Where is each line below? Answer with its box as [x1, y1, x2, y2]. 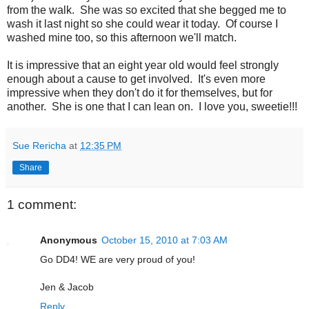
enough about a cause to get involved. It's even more [7, 72, 266, 85]
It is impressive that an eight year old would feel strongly [7, 59, 279, 71]
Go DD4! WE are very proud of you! [40, 254, 195, 266]
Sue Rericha [12, 139, 66, 151]
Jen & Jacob [40, 281, 94, 293]
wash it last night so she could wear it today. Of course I [7, 17, 278, 30]
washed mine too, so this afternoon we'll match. [7, 31, 239, 43]
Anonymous [40, 235, 97, 246]
